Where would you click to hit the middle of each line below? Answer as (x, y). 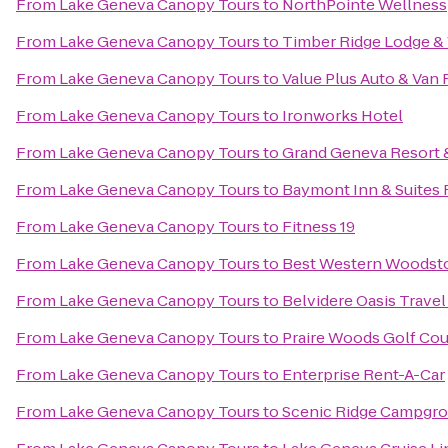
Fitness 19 (318, 226)
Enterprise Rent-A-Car (363, 374)
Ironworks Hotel (342, 115)
